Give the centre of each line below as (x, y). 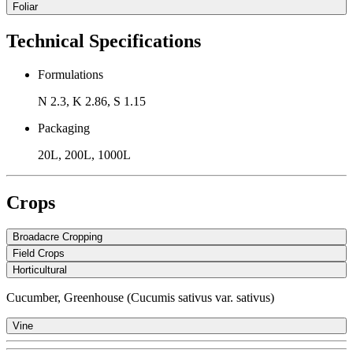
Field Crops (39, 254)
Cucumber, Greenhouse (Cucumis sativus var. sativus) (140, 298)
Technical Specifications (104, 41)
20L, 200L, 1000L (84, 154)
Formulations (71, 74)
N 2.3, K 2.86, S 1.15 (92, 101)
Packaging (64, 128)
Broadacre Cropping (58, 237)
